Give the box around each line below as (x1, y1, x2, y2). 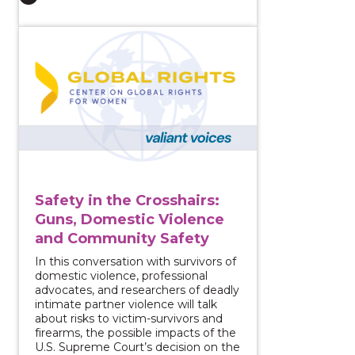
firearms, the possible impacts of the (35, 325, 236, 340)
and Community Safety (35, 229, 209, 247)
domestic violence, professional (35, 268, 208, 283)
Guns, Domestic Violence (35, 210, 224, 228)
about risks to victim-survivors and (35, 311, 223, 326)
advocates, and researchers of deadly (35, 282, 239, 297)
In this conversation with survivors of (35, 254, 236, 269)
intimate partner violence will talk (35, 296, 217, 311)
